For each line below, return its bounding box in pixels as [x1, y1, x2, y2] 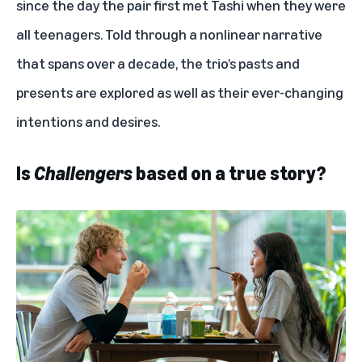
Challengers [34, 162, 136, 185]
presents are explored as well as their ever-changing [16, 83, 343, 102]
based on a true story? [136, 162, 326, 185]
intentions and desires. [16, 112, 160, 131]
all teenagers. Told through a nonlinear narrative [16, 25, 322, 44]
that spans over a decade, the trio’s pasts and [16, 54, 300, 73]
